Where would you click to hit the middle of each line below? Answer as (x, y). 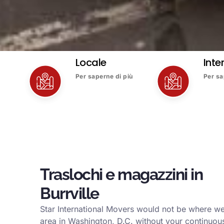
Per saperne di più (104, 76)
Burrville (69, 193)
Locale (91, 62)
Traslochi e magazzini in (121, 174)
